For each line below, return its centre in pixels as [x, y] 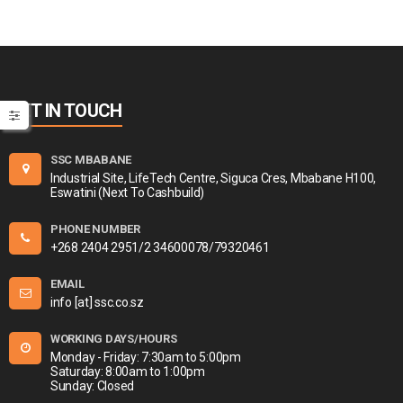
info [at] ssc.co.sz [97, 302]
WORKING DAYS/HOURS [114, 339]
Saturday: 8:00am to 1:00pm [128, 372]
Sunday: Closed [93, 386]
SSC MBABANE [91, 160]
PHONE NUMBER [95, 229]
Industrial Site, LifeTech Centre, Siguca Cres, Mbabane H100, [214, 178]
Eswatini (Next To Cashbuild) [128, 193]
